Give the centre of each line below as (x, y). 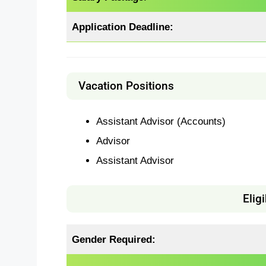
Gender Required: (114, 239)
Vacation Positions (126, 85)
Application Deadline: (123, 27)
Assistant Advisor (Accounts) (161, 121)
